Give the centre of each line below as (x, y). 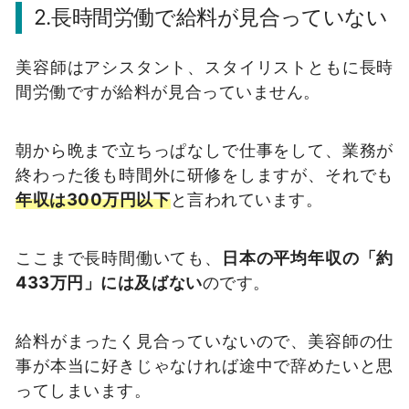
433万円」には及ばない (109, 282)
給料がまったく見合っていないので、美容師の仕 (204, 340)
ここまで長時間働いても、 (119, 257)
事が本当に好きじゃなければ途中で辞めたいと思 (204, 365)
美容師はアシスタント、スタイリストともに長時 (204, 67)
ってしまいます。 (84, 389)
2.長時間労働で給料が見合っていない (210, 17)
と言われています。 (246, 199)
